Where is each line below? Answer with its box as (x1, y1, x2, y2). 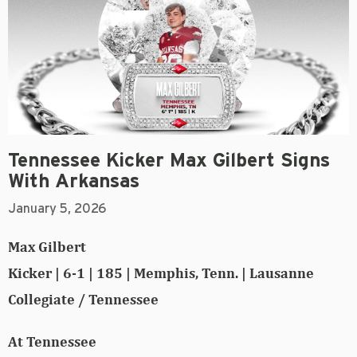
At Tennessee (8, 333, 96, 351)
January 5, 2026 (8, 202, 106, 216)
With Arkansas (8, 172, 139, 192)
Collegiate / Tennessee (8, 291, 159, 308)
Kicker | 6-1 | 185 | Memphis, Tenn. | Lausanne (8, 265, 314, 282)
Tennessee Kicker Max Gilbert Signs (8, 151, 330, 171)
